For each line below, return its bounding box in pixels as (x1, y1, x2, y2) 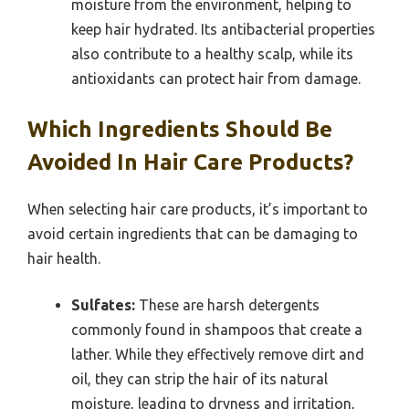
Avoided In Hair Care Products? (27, 150, 353, 175)
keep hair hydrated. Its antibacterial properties (71, 21, 375, 38)
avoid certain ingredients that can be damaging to (27, 225, 358, 243)
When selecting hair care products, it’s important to (27, 201, 368, 218)
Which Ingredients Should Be (27, 117, 332, 142)
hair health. (27, 250, 100, 267)
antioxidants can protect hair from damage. (71, 70, 361, 88)
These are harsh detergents (135, 297, 320, 314)
